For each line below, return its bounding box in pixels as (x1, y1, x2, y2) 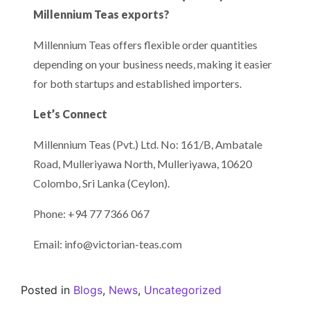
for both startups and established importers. (33, 77, 241, 90)
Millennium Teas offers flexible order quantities (33, 38, 257, 51)
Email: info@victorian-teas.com (33, 237, 182, 250)
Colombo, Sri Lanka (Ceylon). (33, 176, 170, 190)
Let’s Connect (33, 107, 107, 120)
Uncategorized (144, 283, 221, 297)
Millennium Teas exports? (33, 8, 170, 21)
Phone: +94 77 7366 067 (33, 207, 149, 220)
